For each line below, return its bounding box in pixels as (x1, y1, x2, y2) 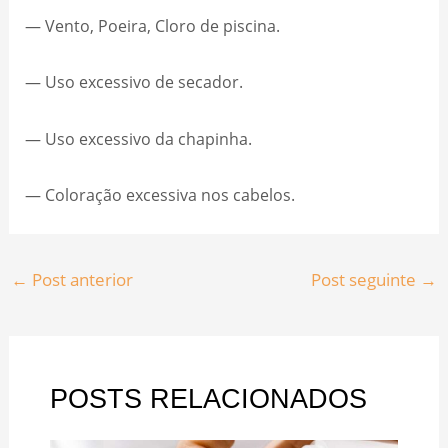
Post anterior (27, 266, 133, 291)
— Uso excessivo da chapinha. (25, 126, 257, 150)
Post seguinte (311, 266, 421, 291)
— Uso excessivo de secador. (25, 70, 248, 94)
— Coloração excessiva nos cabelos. (25, 182, 300, 206)
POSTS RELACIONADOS (49, 383, 367, 415)
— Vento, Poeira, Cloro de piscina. (25, 14, 285, 37)
